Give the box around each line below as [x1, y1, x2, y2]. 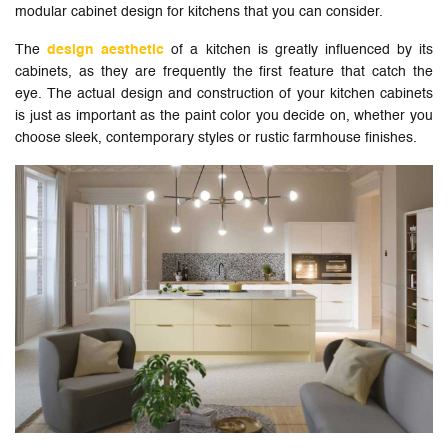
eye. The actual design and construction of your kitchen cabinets [15, 87, 433, 102]
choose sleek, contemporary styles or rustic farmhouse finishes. [15, 131, 417, 146]
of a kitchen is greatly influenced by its [164, 43, 434, 58]
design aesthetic [47, 43, 165, 58]
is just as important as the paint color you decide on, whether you [15, 109, 433, 124]
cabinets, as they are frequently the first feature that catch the [15, 65, 433, 80]
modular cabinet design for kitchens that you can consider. [15, 5, 383, 20]
